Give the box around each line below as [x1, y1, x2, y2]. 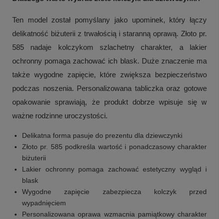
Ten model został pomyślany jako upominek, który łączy [12, 16, 207, 24]
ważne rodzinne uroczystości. [12, 111, 108, 120]
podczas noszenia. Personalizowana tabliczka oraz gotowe [12, 84, 207, 93]
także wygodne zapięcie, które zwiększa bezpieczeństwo [12, 70, 207, 79]
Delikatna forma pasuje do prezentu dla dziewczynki [22, 131, 182, 140]
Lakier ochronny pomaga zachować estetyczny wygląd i [22, 165, 207, 174]
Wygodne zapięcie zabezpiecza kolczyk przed [22, 188, 207, 196]
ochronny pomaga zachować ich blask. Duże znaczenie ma [12, 57, 207, 66]
